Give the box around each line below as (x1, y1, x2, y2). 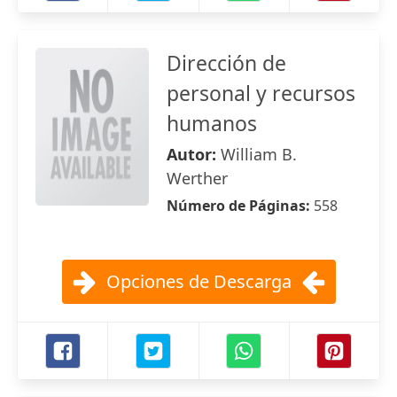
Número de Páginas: (167, 196, 314, 215)
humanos (167, 109, 257, 137)
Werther (167, 167, 228, 189)
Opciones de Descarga (105, 269, 292, 293)
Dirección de (167, 49, 286, 77)
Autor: (167, 144, 221, 165)
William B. (221, 144, 297, 165)
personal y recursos (167, 79, 355, 107)
